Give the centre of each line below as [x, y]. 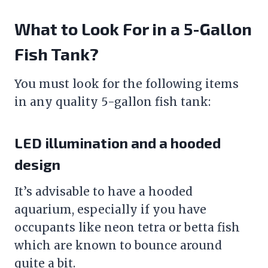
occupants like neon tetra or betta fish [127, 227]
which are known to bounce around [118, 245]
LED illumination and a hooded [118, 142]
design [37, 164]
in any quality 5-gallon [85, 101]
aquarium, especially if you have [110, 209]
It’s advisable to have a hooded [103, 191]
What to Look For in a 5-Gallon [133, 28]
